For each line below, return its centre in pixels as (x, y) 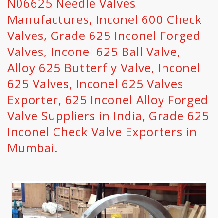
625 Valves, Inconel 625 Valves (95, 83)
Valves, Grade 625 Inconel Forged (104, 35)
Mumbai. (33, 148)
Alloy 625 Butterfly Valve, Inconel (104, 67)
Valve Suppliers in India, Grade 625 (108, 116)
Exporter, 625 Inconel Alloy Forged (108, 100)
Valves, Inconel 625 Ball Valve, (94, 51)
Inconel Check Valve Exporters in (102, 132)
